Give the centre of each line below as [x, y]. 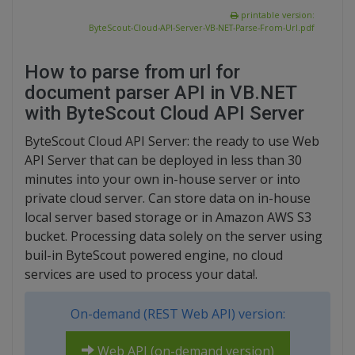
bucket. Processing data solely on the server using [174, 237]
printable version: [277, 15]
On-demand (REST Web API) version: [177, 314]
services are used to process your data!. [141, 275]
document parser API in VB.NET [160, 93]
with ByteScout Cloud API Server [164, 114]
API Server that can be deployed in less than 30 [163, 160]
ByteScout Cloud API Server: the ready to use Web [172, 141]
